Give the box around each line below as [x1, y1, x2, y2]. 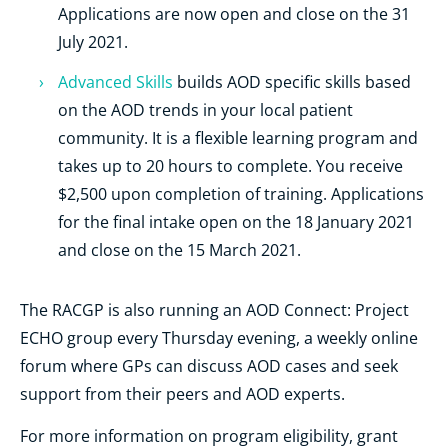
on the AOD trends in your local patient [58, 98, 354, 121]
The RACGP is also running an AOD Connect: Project [20, 298, 409, 321]
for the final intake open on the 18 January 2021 [58, 210, 415, 233]
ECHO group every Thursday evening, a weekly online [20, 326, 418, 349]
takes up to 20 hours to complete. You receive [58, 154, 404, 177]
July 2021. [58, 30, 129, 53]
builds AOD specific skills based [173, 70, 412, 93]
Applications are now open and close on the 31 [58, 2, 411, 25]
